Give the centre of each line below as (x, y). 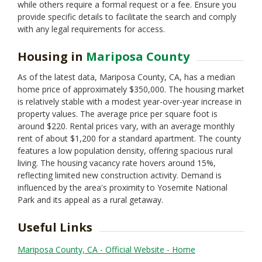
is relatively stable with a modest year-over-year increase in (130, 101)
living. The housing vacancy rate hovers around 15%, (117, 163)
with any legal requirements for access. (91, 29)
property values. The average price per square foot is (118, 114)
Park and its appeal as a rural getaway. (90, 200)
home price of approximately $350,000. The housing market (131, 89)
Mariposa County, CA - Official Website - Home (106, 249)
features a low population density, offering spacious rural (125, 151)
